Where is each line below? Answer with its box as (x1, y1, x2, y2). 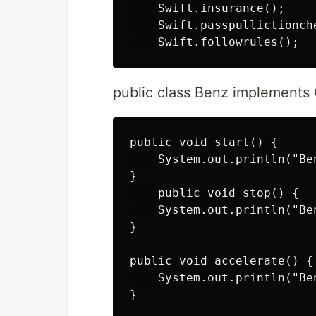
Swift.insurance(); (130, 1, 285, 15)
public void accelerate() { (130, 254, 313, 267)
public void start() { (130, 135, 278, 149)
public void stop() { (130, 186, 299, 200)
